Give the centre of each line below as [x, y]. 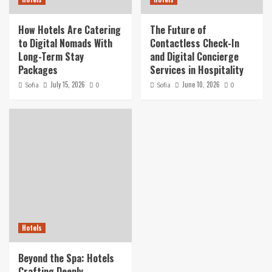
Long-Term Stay [51, 57]
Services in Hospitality [196, 70]
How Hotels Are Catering [70, 30]
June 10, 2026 [201, 85]
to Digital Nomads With [65, 43]
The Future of [178, 30]
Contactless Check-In [194, 43]
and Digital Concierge [194, 57]
